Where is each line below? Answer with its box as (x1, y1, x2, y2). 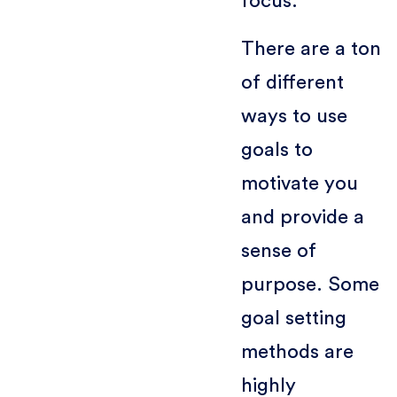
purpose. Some (240, 274, 379, 294)
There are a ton (240, 38, 381, 58)
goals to (240, 139, 313, 160)
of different (240, 72, 344, 92)
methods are (240, 341, 354, 362)
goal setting (240, 307, 346, 328)
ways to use (240, 105, 347, 126)
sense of (240, 240, 316, 261)
